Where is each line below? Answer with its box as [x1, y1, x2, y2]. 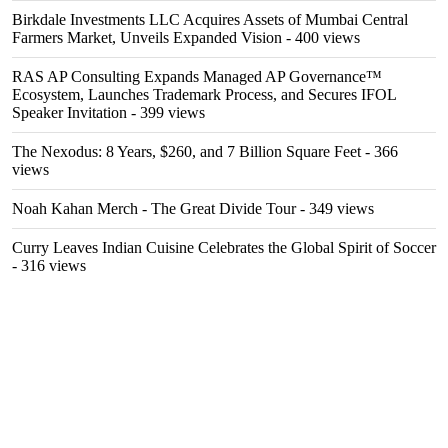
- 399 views [127, 104, 205, 121]
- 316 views [12, 257, 86, 274]
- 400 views [282, 29, 360, 46]
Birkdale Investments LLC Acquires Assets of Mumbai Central [12, 11, 408, 28]
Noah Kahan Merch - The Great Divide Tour [12, 200, 296, 217]
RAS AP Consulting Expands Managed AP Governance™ [12, 68, 382, 85]
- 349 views [296, 200, 374, 217]
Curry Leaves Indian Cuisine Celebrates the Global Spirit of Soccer [12, 239, 436, 256]
